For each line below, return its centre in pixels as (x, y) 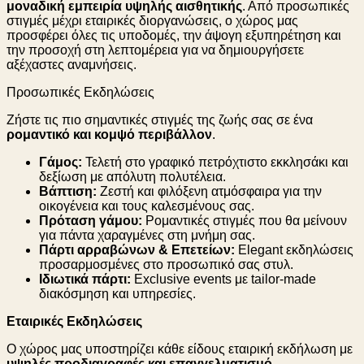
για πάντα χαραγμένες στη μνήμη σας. (147, 235)
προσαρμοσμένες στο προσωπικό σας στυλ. (166, 264)
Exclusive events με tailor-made (223, 279)
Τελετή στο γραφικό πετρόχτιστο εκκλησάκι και (215, 162)
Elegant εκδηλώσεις (294, 249)
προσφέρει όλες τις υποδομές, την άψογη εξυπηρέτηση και (174, 35)
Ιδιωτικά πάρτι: (85, 279)
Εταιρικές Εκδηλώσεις (74, 321)
